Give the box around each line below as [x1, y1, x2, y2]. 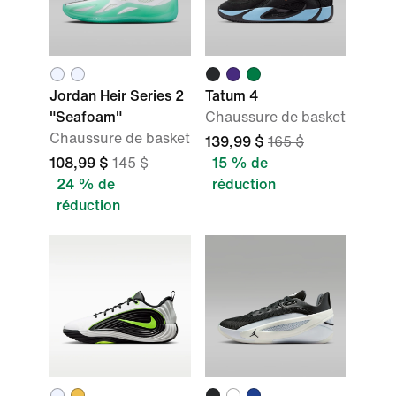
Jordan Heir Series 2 [49, 88, 184, 103]
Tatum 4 [205, 88, 258, 103]
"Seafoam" [49, 110, 122, 125]
